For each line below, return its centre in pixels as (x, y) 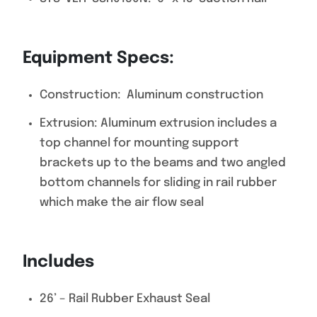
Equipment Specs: (105, 58)
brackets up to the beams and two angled (163, 163)
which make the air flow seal (122, 203)
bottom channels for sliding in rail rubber (158, 183)
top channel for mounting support (139, 143)
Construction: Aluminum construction (151, 95)
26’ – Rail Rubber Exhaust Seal (125, 299)
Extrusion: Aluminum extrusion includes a (158, 123)
